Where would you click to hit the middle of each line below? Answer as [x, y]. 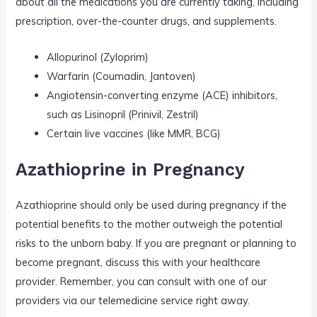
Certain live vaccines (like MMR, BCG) [134, 133]
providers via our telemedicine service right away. [133, 300]
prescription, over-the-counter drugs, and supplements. [146, 21]
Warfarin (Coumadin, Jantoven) [122, 76]
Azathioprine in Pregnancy [131, 169]
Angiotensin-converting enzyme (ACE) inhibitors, [162, 95]
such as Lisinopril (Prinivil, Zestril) [123, 114]
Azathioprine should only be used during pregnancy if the [151, 204]
